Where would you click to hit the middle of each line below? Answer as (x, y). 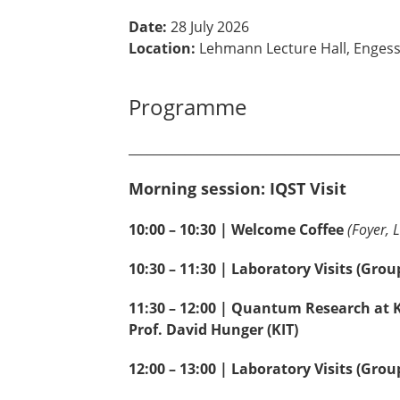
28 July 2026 (208, 27)
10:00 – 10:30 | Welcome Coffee (236, 230)
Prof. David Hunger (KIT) (213, 330)
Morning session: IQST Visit (237, 189)
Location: (162, 49)
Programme (187, 107)
